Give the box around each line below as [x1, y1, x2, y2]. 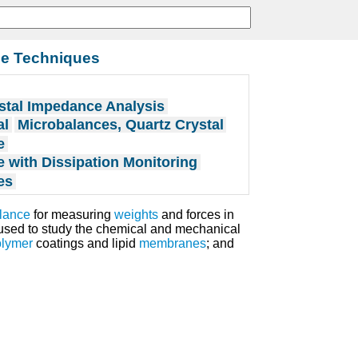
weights [114, 208, 158, 222]
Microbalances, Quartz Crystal [17, 117, 224, 133]
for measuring [30, 208, 114, 222]
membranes [139, 237, 206, 251]
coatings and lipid [33, 237, 139, 251]
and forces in [158, 208, 234, 222]
